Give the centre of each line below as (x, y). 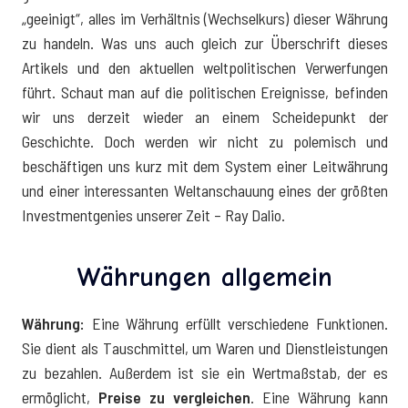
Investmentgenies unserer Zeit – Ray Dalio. (155, 214)
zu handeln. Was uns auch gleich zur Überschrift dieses (205, 42)
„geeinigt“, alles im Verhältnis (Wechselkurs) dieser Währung (205, 18)
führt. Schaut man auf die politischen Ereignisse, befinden (205, 92)
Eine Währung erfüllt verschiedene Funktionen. (236, 323)
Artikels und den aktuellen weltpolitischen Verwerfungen (205, 67)
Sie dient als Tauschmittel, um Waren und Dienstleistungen (205, 347)
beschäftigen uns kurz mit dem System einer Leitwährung (205, 165)
